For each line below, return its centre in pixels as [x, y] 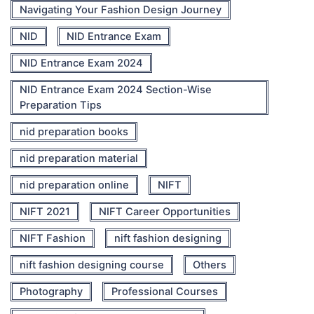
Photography [51, 291]
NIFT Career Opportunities [165, 211]
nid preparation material [79, 158]
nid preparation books [74, 131]
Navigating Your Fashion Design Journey [121, 9]
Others [210, 265]
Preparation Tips [61, 105]
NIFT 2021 [45, 211]
